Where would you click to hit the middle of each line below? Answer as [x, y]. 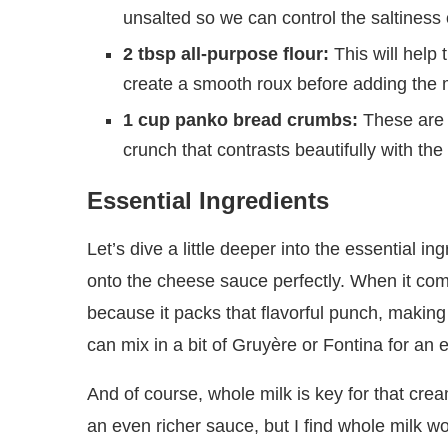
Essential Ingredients [208, 201]
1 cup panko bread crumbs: [240, 120]
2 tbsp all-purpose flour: [226, 54]
